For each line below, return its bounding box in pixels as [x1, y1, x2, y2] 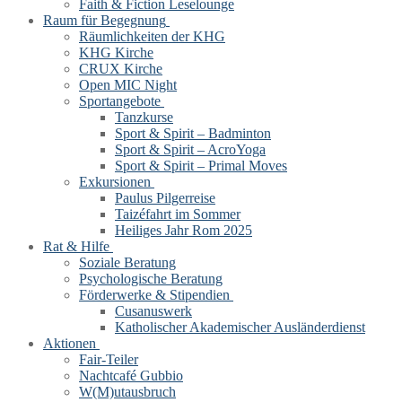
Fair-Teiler [79, 352, 138, 367]
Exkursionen [79, 174, 151, 189]
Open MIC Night [79, 77, 177, 92]
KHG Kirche [79, 45, 153, 60]
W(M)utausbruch [79, 384, 176, 399]
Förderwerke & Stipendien [79, 287, 230, 302]
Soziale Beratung [79, 255, 176, 270]
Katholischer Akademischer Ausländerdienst [115, 319, 365, 335]
